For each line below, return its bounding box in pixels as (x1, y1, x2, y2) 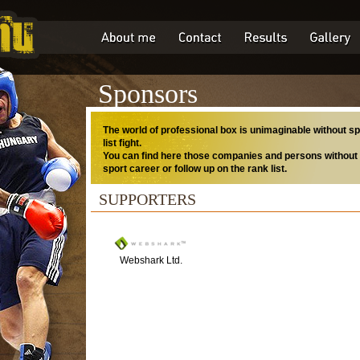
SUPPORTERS (99, 190, 196, 208)
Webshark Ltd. (120, 255, 182, 266)
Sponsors (98, 79, 198, 108)
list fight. (103, 137, 141, 149)
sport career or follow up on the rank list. (103, 163, 287, 174)
